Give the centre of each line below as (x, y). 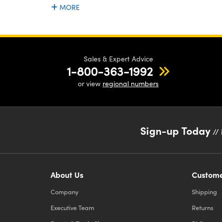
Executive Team (72, 208)
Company (64, 192)
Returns (203, 208)
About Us (67, 175)
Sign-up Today (176, 130)
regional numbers (131, 84)
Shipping (204, 192)
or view (90, 84)
